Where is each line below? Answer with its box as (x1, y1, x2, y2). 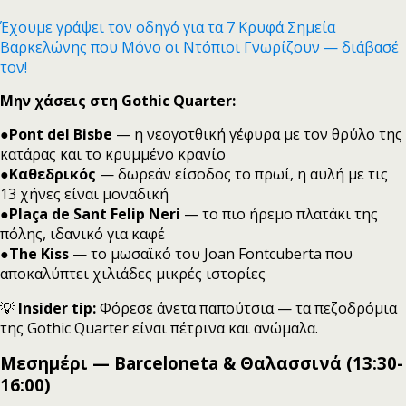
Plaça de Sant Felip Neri (9, 203, 180, 224)
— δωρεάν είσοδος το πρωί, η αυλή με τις (96, 163, 388, 184)
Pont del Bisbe (9, 123, 112, 144)
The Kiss (9, 243, 72, 264)
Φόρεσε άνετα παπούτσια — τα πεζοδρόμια (96, 297, 397, 318)
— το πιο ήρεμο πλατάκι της (180, 203, 378, 224)
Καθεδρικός (9, 163, 96, 184)
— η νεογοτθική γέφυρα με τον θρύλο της (112, 123, 402, 144)
